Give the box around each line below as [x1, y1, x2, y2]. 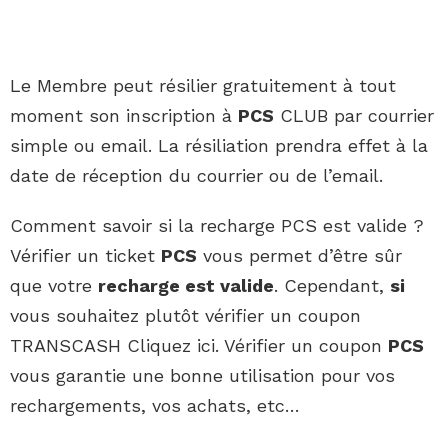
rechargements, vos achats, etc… [10, 395, 300, 417]
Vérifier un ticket [10, 245, 161, 267]
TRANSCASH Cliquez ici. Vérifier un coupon [10, 335, 388, 357]
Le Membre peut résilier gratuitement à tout [10, 75, 396, 97]
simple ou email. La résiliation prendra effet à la [10, 135, 428, 157]
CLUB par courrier [274, 105, 434, 127]
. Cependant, [274, 275, 390, 297]
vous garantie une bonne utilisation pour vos [10, 365, 395, 387]
